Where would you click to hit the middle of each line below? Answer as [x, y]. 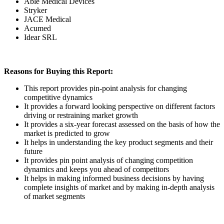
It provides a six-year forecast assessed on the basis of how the [122, 124]
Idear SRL [40, 37]
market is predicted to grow [67, 133]
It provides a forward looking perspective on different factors [119, 106]
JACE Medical [47, 19]
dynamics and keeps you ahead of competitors [96, 169]
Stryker [35, 10]
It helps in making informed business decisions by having [114, 178]
